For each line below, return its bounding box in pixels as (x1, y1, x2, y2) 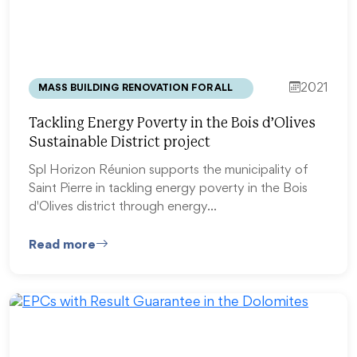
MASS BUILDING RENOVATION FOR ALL (38, 83, 233, 93)
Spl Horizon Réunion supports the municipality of (29, 165, 308, 177)
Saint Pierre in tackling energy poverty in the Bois (29, 183, 308, 195)
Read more (29, 238, 96, 252)
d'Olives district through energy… (29, 202, 217, 214)
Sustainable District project (29, 135, 210, 150)
